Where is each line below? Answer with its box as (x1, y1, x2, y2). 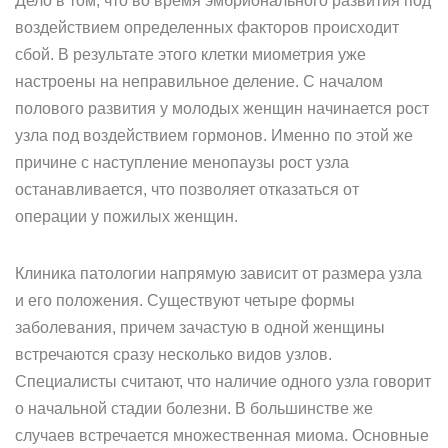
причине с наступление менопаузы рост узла (15, 154, 349, 171)
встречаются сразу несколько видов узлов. (15, 346, 332, 363)
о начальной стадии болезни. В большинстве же (15, 400, 373, 417)
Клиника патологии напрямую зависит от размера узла (15, 265, 422, 282)
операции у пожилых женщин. (15, 208, 238, 225)
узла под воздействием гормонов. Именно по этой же (15, 127, 413, 144)
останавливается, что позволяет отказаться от (15, 181, 359, 198)
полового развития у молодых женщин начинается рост (15, 100, 429, 117)
